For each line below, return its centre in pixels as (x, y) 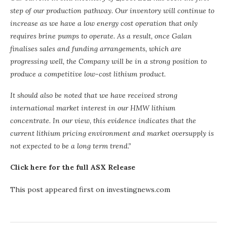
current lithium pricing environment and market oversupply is (112, 134)
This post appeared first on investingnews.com (90, 190)
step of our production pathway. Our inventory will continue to (112, 11)
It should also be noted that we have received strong (94, 96)
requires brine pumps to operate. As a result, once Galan (101, 36)
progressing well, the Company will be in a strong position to (108, 62)
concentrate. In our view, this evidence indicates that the (103, 121)
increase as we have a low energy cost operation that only (104, 24)
